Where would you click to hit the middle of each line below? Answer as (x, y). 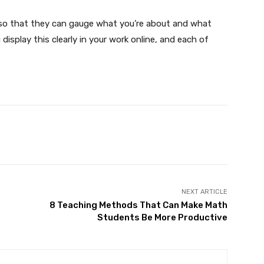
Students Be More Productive (162, 217)
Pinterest (64, 134)
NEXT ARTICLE (204, 192)
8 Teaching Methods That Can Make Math (138, 205)
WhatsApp (144, 134)
